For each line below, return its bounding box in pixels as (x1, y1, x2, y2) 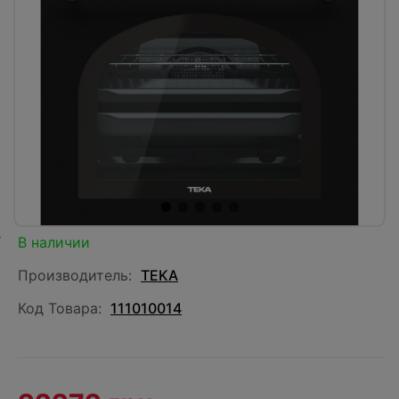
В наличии (18, 233, 90, 251)
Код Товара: (18, 299, 102, 317)
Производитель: (18, 266, 132, 284)
